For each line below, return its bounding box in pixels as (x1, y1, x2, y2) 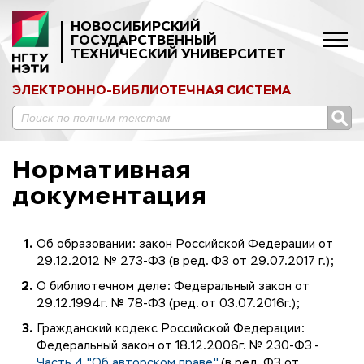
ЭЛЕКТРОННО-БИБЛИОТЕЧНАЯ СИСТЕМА (12, 84, 291, 97)
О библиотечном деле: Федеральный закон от (37, 280, 310, 292)
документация (12, 184, 207, 210)
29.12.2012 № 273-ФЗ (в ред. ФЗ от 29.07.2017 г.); (37, 255, 335, 267)
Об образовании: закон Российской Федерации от (37, 238, 333, 250)
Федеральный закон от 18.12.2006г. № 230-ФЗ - (37, 340, 318, 352)
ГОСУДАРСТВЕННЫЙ (71, 34, 217, 48)
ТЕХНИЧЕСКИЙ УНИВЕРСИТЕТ (71, 48, 286, 62)
